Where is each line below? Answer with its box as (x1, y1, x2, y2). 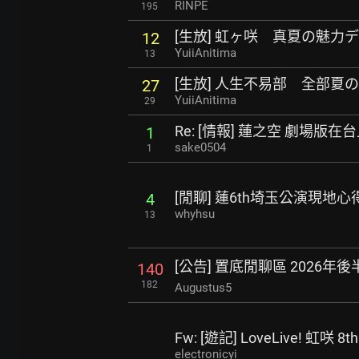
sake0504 (175, 140, 226, 155)
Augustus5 (175, 280, 232, 296)
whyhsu (175, 207, 215, 222)
